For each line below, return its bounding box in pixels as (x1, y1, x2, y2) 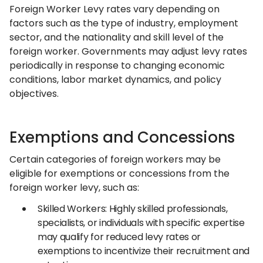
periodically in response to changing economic (9, 59, 225, 72)
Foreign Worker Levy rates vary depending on (9, 2, 220, 16)
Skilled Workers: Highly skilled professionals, (38, 202, 228, 215)
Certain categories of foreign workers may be (9, 153, 221, 166)
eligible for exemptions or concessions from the (9, 167, 230, 180)
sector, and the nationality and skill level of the (9, 31, 224, 44)
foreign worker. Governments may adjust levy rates (9, 45, 247, 58)
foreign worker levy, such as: (9, 181, 139, 194)
